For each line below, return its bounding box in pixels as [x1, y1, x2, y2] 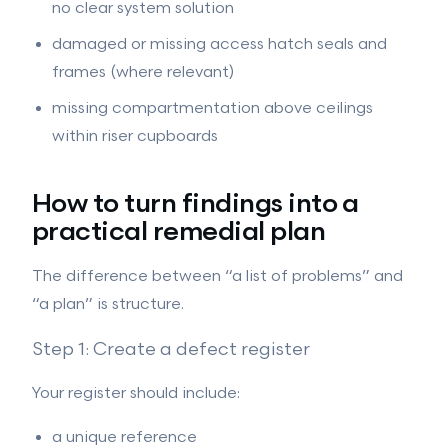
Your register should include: [32, 384, 240, 403]
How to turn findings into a [32, 189, 359, 220]
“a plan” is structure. [32, 295, 184, 314]
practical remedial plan [32, 217, 326, 248]
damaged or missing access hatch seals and [52, 35, 387, 54]
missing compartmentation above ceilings [52, 99, 373, 118]
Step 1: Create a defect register [32, 339, 310, 360]
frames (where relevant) [52, 63, 234, 82]
